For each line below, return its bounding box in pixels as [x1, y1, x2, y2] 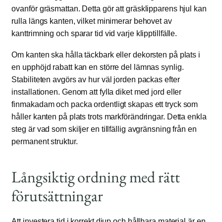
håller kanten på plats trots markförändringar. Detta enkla [11, 112, 207, 121]
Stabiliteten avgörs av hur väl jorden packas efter [11, 75, 180, 84]
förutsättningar [11, 185, 103, 207]
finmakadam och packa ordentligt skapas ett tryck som [11, 100, 198, 109]
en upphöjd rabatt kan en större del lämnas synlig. [11, 63, 184, 72]
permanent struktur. [11, 137, 78, 146]
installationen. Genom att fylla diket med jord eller [11, 88, 182, 97]
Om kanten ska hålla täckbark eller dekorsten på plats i [11, 51, 200, 59]
